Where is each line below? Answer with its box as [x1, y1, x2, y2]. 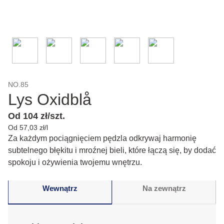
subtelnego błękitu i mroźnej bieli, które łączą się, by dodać [8, 146, 216, 154]
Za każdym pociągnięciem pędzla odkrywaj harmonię [8, 134, 196, 142]
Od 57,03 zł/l [8, 123, 48, 131]
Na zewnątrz [142, 183, 186, 192]
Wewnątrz [42, 183, 77, 192]
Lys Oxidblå [8, 90, 91, 108]
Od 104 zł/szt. [8, 111, 65, 121]
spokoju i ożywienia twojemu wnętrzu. [8, 158, 142, 166]
